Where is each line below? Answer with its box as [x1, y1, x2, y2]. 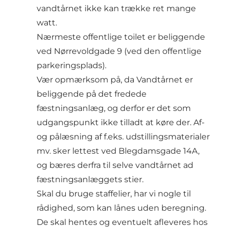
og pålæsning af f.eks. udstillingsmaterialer [37, 132, 210, 142]
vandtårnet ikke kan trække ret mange [37, 4, 196, 14]
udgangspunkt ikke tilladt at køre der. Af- [37, 118, 205, 128]
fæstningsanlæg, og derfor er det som [37, 103, 191, 113]
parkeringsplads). [37, 61, 106, 71]
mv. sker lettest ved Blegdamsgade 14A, [37, 146, 199, 156]
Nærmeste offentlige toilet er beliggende [37, 32, 205, 42]
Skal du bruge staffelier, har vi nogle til [37, 189, 191, 199]
